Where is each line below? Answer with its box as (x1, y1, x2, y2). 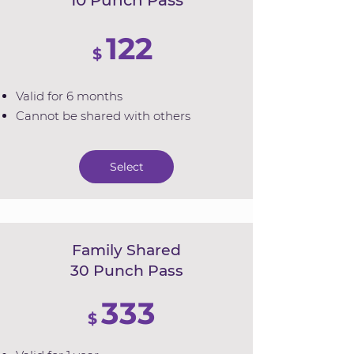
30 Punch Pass (70, 262, 183, 280)
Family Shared (72, 241, 181, 259)
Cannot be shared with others (16, 108, 190, 123)
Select (109, 160, 144, 174)
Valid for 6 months (16, 88, 122, 104)
